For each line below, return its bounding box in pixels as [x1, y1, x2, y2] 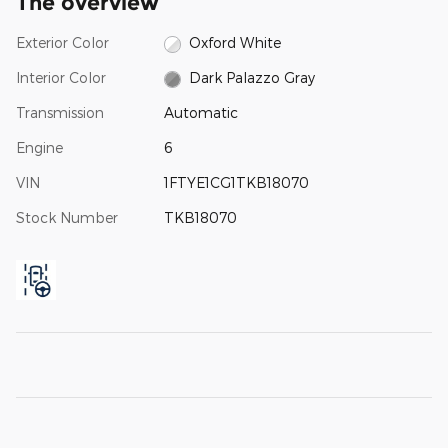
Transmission [16, 104, 104, 122]
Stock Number [16, 209, 118, 227]
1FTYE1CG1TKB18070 [163, 174, 309, 192]
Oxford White [189, 34, 282, 51]
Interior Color [16, 69, 106, 87]
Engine [16, 139, 63, 157]
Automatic [163, 104, 238, 122]
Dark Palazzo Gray [189, 69, 316, 87]
